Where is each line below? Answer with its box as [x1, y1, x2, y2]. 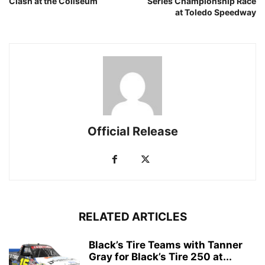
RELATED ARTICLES [78, 210, 187, 224]
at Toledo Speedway [175, 7, 256, 18]
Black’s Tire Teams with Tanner [89, 239, 243, 251]
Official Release [87, 124, 178, 139]
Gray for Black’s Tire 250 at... [89, 251, 232, 263]
